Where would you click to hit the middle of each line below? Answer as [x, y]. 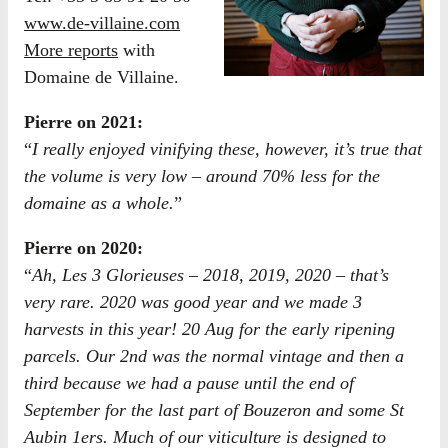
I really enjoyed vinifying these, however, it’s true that [227, 149]
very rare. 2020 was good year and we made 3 [193, 302]
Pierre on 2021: [83, 122]
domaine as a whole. [99, 203]
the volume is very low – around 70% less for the [202, 176]
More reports [71, 50]
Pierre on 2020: [83, 248]
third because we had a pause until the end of [189, 383]
